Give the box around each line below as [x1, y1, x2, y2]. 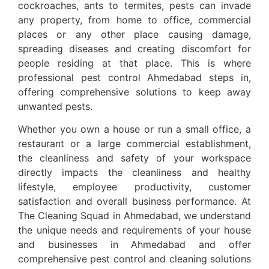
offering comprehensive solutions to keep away [18, 85, 251, 98]
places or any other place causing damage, [18, 28, 251, 40]
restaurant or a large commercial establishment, [18, 137, 251, 150]
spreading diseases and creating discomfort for [18, 42, 251, 55]
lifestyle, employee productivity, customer [18, 180, 251, 193]
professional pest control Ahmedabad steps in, [18, 71, 251, 83]
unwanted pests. [18, 100, 92, 112]
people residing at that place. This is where [18, 56, 251, 69]
